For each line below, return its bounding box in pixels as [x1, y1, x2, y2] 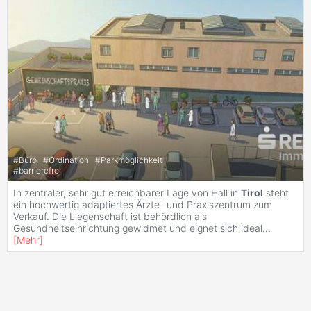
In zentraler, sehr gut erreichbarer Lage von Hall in [13, 186, 241, 199]
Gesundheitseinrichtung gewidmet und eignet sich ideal [13, 221, 262, 234]
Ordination [49, 155, 91, 166]
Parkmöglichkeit [101, 155, 162, 166]
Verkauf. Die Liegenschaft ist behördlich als [13, 210, 207, 222]
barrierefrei [19, 165, 61, 176]
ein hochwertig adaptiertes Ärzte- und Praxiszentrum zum [13, 198, 272, 210]
